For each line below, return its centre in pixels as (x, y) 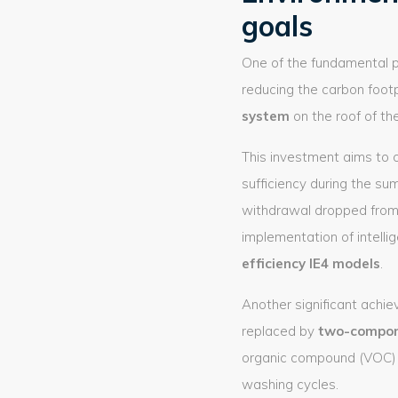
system (266, 116)
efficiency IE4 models (311, 263)
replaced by (280, 331)
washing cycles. (290, 384)
